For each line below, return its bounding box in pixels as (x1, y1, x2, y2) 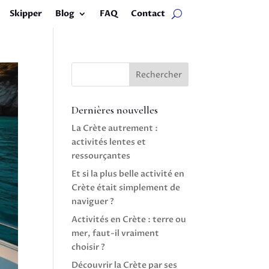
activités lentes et (71, 136, 147, 148)
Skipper (9, 8, 42, 19)
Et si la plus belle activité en (71, 168, 185, 180)
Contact (130, 8, 165, 19)
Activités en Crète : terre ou (71, 214, 187, 225)
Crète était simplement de (71, 182, 181, 193)
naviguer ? (71, 196, 115, 207)
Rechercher (135, 68, 182, 80)
